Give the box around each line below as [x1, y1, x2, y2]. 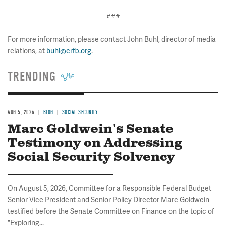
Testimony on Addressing [8, 135, 182, 151]
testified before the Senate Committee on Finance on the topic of [8, 207, 214, 216]
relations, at [8, 47, 46, 55]
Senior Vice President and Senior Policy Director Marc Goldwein [8, 196, 209, 204]
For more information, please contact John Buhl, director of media [8, 35, 216, 44]
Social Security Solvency [8, 149, 175, 165]
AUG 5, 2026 [8, 109, 35, 116]
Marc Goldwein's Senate [8, 121, 174, 137]
